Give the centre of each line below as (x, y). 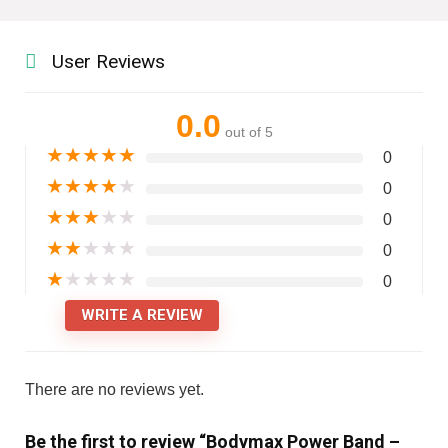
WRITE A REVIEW (141, 315)
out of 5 (248, 132)
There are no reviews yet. (114, 390)
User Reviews (108, 62)
